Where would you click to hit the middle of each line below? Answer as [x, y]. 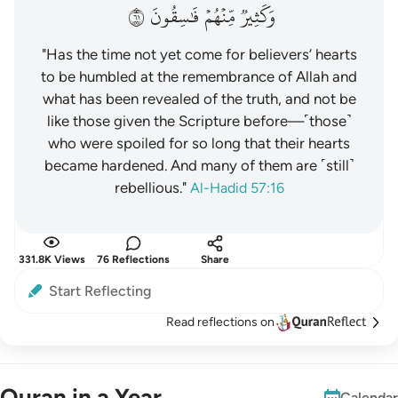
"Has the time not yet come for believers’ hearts [199, 54]
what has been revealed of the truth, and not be [199, 99]
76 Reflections [133, 259]
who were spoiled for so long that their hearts [199, 143]
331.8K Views [52, 259]
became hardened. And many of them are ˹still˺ [199, 165]
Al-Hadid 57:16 [237, 188]
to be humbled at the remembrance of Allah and [199, 76]
